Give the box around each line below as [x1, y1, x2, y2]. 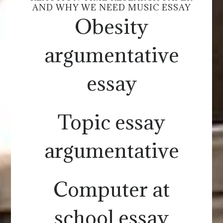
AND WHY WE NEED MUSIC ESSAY [32, 1, 191, 13]
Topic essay [58, 109, 165, 135]
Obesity [75, 13, 148, 39]
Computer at [53, 176, 170, 202]
